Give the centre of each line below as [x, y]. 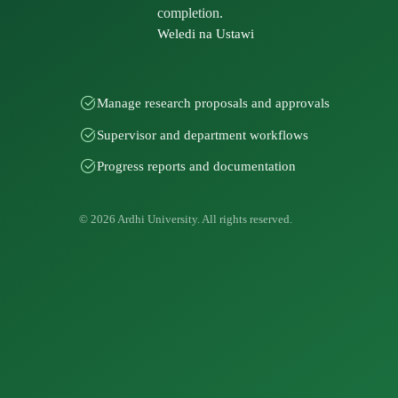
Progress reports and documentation [197, 166]
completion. [191, 13]
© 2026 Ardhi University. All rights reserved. [186, 220]
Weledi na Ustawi [206, 34]
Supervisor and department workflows [203, 134]
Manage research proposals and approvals [214, 103]
